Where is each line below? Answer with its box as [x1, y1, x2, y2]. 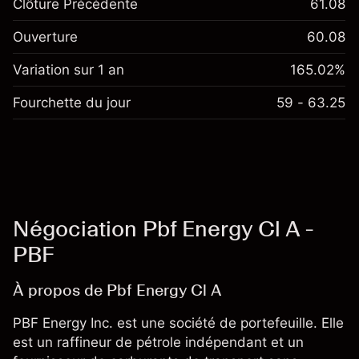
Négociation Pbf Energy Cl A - [13, 215, 313, 242]
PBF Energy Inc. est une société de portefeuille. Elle [13, 315, 344, 331]
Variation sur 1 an [13, 62, 124, 78]
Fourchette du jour [13, 95, 131, 111]
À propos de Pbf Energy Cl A [13, 280, 222, 300]
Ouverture [13, 29, 78, 45]
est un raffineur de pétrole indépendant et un [13, 334, 304, 350]
